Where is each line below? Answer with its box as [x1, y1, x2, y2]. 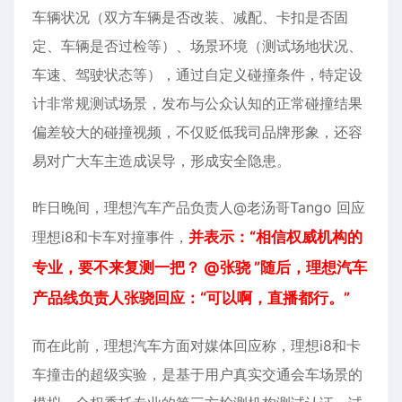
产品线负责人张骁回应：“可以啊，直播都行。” [32, 289, 350, 307]
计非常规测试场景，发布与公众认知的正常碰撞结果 [32, 94, 363, 112]
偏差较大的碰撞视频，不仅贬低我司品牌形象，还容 [32, 123, 363, 141]
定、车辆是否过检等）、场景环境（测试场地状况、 [32, 37, 363, 55]
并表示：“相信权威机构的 [188, 228, 363, 246]
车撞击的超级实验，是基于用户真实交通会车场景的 [32, 365, 363, 383]
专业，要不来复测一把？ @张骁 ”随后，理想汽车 [32, 258, 367, 276]
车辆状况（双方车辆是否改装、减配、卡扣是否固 [32, 8, 348, 26]
